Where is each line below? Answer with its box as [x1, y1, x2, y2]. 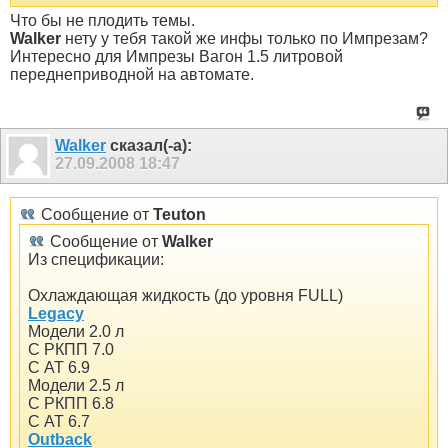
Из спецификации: [28, 250, 164, 268]
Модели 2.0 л [28, 322, 124, 340]
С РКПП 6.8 [28, 394, 114, 412]
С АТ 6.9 [28, 358, 90, 376]
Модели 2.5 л [28, 376, 124, 394]
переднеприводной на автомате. [10, 66, 254, 84]
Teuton [153, 205, 206, 223]
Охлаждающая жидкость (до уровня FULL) [28, 286, 343, 304]
